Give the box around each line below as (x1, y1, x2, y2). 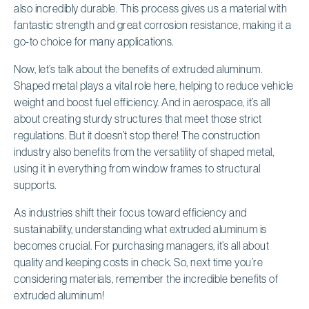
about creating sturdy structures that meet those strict (14, 112, 262, 125)
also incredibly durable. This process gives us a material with (14, 1, 287, 14)
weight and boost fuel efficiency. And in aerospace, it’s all (14, 95, 270, 108)
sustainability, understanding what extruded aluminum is (14, 222, 267, 235)
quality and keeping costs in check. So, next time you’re (14, 255, 263, 268)
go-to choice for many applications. (14, 34, 174, 48)
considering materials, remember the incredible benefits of (14, 272, 278, 285)
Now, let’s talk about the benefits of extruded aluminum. (14, 62, 262, 75)
